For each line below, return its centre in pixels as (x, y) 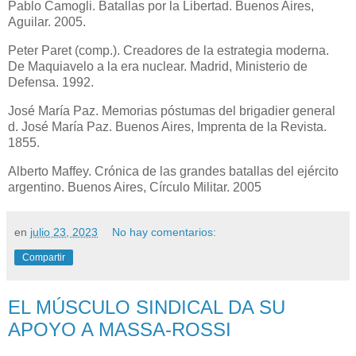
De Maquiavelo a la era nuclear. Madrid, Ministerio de (158, 67)
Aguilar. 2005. (47, 22)
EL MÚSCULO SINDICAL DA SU (147, 307)
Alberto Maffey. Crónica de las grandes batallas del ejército (173, 171)
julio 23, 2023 (64, 232)
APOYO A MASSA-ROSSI (120, 329)
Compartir (44, 257)
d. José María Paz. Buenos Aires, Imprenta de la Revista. (167, 126)
